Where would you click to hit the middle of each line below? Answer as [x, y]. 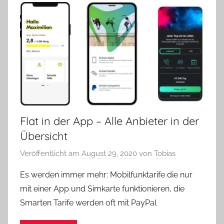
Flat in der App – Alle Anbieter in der [109, 121]
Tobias [165, 153]
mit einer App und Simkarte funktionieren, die [102, 189]
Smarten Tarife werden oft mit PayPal [88, 203]
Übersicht [44, 136]
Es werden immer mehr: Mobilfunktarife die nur [106, 175]
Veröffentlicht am [51, 153]
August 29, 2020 [109, 153]
